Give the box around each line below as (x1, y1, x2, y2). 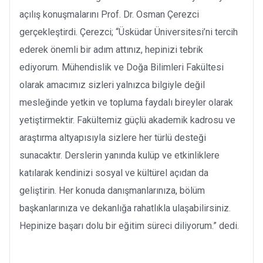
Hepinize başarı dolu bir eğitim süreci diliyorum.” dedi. (19, 220, 239, 231)
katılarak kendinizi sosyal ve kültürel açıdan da (19, 167, 208, 178)
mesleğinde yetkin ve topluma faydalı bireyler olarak (19, 96, 233, 108)
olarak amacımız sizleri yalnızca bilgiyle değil (19, 79, 205, 90)
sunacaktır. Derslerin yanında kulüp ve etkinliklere (19, 149, 220, 161)
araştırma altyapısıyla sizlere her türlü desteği (19, 131, 206, 143)
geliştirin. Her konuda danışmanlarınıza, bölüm (19, 184, 205, 196)
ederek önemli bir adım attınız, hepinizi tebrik (19, 43, 203, 55)
